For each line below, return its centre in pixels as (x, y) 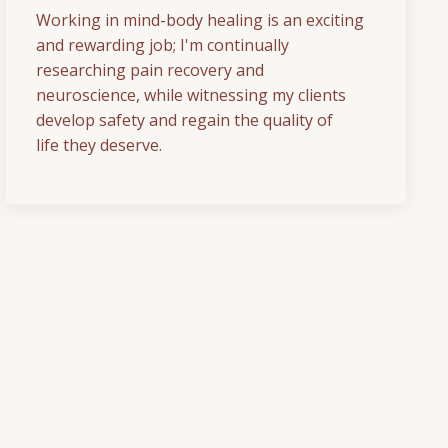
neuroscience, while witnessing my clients (191, 94)
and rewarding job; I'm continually (162, 44)
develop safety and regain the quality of (184, 119)
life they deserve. (99, 144)
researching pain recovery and (150, 69)
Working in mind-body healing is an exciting (200, 19)
